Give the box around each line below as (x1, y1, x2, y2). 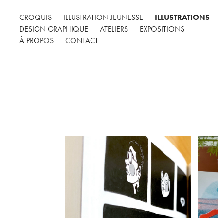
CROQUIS (19, 13, 52, 22)
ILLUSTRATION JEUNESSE (63, 13, 144, 22)
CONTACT (65, 36, 99, 45)
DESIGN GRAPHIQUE (19, 24, 89, 34)
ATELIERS (100, 24, 128, 34)
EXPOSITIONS (140, 24, 185, 34)
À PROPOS (19, 36, 54, 45)
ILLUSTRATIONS (155, 13, 210, 22)
